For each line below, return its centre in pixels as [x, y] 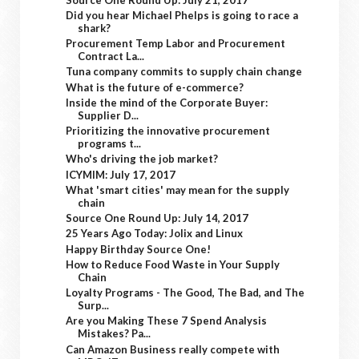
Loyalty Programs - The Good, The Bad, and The [186, 292]
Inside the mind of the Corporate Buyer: [167, 102]
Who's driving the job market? [142, 159]
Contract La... [111, 56]
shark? [95, 28]
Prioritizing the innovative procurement [168, 131]
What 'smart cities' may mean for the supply [178, 190]
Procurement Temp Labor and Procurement [176, 43]
